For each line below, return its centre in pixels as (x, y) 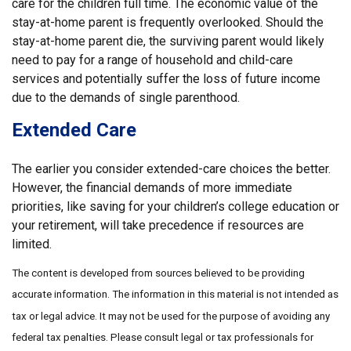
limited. (32, 244)
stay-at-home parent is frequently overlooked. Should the (168, 22)
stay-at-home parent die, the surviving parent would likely (168, 41)
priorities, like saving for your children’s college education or (175, 206)
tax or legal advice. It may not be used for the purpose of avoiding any (171, 316)
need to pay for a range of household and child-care (152, 60)
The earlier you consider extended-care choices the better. (171, 169)
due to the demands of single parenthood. (126, 98)
